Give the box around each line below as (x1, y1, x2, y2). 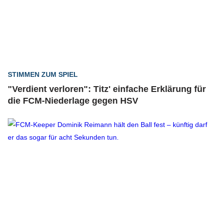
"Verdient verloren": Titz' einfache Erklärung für (8, 84, 206, 94)
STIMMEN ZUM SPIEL (8, 71, 78, 78)
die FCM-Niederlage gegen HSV (8, 96, 138, 106)
